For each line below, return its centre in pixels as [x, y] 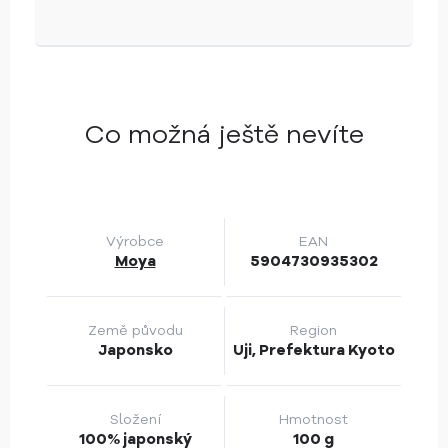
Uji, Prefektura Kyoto [313, 350]
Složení [135, 420]
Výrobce [135, 242]
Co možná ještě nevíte [224, 135]
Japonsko [135, 350]
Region [314, 331]
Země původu [135, 331]
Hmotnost [314, 420]
